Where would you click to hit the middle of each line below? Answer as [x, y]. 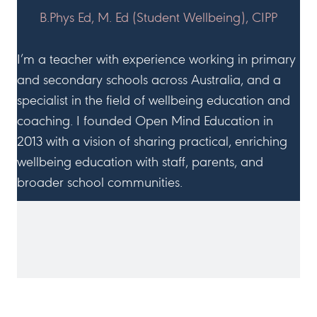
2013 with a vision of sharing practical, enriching [152, 142]
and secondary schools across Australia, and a [149, 81]
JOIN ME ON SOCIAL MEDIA [158, 224]
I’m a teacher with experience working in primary [156, 60]
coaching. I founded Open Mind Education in [145, 122]
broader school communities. [100, 183]
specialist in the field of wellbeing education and [154, 101]
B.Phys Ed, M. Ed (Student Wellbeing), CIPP [158, 18]
